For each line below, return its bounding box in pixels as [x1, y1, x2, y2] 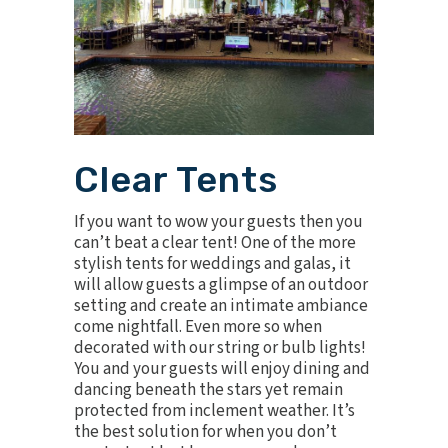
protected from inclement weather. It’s [74, 398, 355, 423]
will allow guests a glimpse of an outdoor [74, 272, 368, 297]
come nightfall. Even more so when [74, 314, 322, 339]
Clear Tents [74, 157, 278, 201]
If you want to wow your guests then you [74, 209, 363, 234]
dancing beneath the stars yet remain [74, 377, 343, 402]
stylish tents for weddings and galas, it [74, 251, 351, 276]
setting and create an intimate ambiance [74, 293, 368, 318]
